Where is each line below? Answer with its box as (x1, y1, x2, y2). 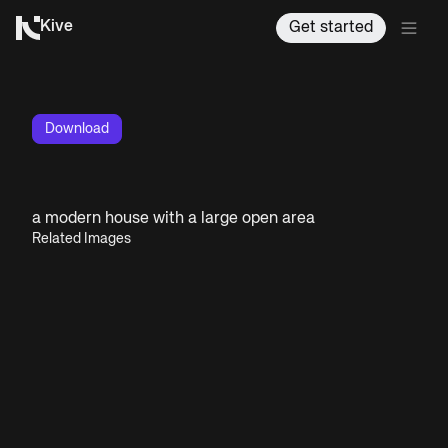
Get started (289, 19, 373, 36)
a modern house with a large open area (32, 211, 315, 227)
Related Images (32, 232, 131, 246)
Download (45, 122, 109, 136)
